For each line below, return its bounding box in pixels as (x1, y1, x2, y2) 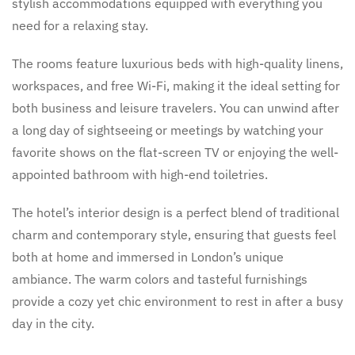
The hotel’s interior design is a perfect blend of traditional (12, 204, 339, 220)
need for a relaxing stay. (12, 17, 148, 33)
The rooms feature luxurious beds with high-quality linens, (12, 55, 343, 71)
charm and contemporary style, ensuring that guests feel (12, 227, 336, 242)
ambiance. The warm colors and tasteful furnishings (12, 271, 307, 287)
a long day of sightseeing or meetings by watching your (12, 122, 323, 138)
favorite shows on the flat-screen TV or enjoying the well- (12, 144, 338, 160)
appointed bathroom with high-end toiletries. (12, 166, 268, 182)
